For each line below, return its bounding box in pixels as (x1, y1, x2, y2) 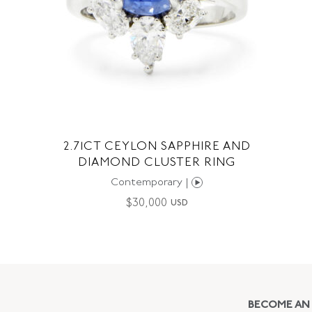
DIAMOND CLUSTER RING (78, 157, 235, 169)
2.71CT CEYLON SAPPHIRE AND (63, 141, 251, 153)
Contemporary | (111, 178, 192, 188)
